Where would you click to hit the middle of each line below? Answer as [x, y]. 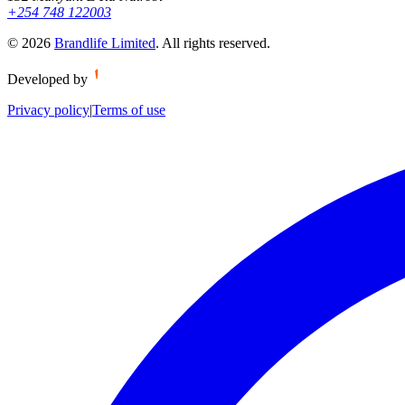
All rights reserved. [216, 42]
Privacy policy [48, 109]
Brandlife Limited [105, 42]
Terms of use [129, 109]
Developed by [47, 79]
